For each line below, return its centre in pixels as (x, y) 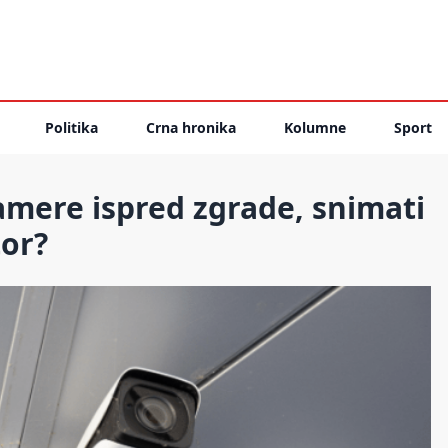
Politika (71, 127)
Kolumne (315, 127)
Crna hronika (191, 127)
